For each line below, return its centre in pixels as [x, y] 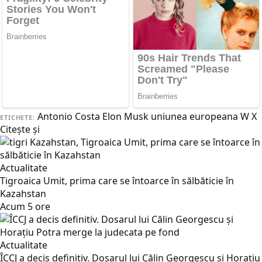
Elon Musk [125, 117]
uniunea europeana [194, 117]
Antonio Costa [68, 117]
